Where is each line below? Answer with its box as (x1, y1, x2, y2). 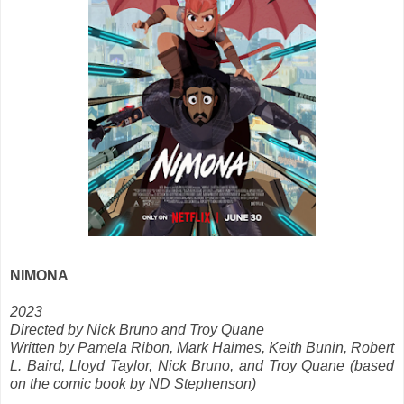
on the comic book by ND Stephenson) (10, 376, 256, 392)
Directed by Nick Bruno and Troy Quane (10, 322, 264, 338)
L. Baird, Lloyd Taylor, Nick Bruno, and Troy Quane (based (10, 358, 394, 374)
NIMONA (10, 268, 69, 284)
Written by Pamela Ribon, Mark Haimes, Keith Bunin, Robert (10, 340, 394, 356)
